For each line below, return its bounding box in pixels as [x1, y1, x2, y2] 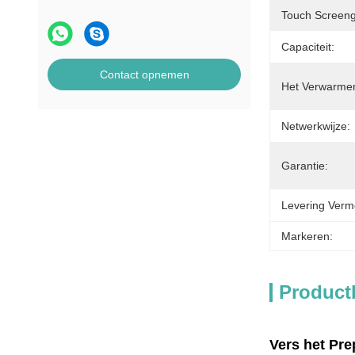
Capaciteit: [281, 40, 334, 53]
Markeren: [281, 230, 333, 242]
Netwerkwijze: [281, 120, 350, 132]
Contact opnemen [99, 68, 189, 81]
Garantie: [281, 159, 328, 172]
